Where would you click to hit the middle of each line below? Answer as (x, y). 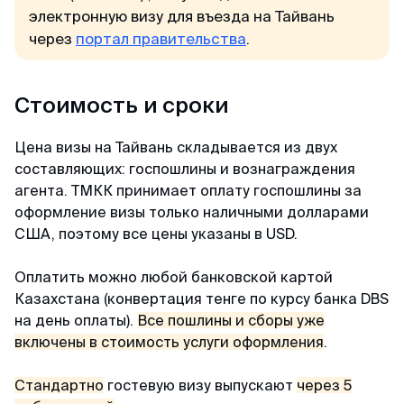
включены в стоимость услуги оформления (169, 342)
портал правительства (161, 38)
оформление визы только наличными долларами (192, 212)
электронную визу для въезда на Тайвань (182, 16)
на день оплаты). (76, 320)
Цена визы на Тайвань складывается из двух (176, 147)
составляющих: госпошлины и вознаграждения (185, 169)
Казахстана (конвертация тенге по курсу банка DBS (202, 298)
